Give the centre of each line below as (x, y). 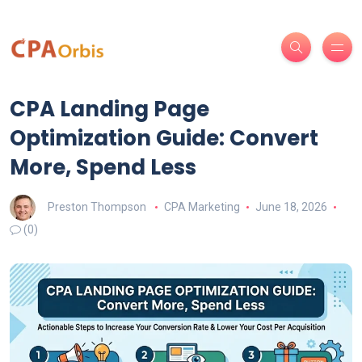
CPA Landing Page (109, 109)
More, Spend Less (103, 167)
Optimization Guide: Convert (164, 138)
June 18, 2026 (291, 206)
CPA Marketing (202, 206)
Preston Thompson (97, 206)
